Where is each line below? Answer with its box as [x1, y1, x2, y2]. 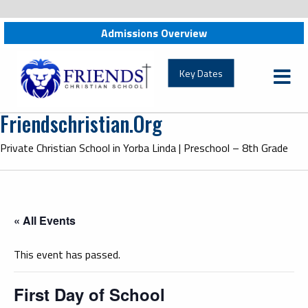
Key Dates [179, 65, 223, 81]
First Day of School [14, 282, 165, 306]
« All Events [14, 212, 76, 228]
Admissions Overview [101, 25, 207, 41]
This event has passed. [14, 245, 120, 263]
